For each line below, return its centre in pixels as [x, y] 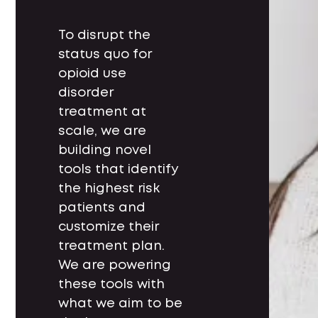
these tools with [111, 285]
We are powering [115, 266]
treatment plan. [111, 247]
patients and [102, 208]
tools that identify [119, 170]
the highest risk [109, 189]
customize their [108, 227]
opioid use [92, 74]
